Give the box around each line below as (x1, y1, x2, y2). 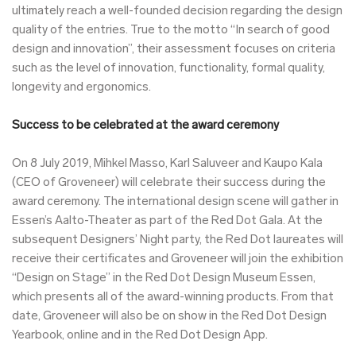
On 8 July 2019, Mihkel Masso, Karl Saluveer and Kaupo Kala (12, 157, 323, 170)
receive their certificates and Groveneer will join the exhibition (12, 253, 343, 265)
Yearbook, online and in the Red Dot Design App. (12, 329, 268, 342)
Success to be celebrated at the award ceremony (12, 119, 279, 132)
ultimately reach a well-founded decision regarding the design (12, 5, 342, 17)
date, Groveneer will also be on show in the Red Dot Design (12, 310, 327, 323)
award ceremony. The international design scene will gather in (12, 195, 339, 208)
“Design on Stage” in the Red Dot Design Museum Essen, (12, 272, 315, 284)
